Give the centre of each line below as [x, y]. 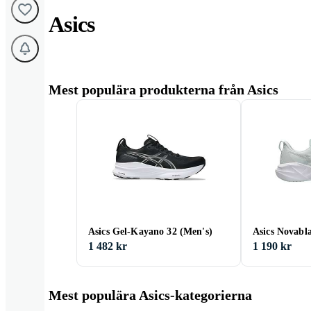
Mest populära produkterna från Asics [163, 90]
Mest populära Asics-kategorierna [150, 295]
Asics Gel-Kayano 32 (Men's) [150, 232]
